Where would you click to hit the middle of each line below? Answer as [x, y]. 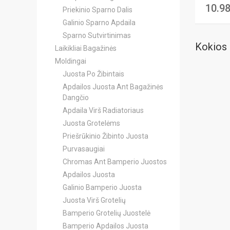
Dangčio [76, 98]
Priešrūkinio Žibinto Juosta [106, 136]
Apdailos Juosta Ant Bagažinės [113, 87]
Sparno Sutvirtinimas [97, 35]
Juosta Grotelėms [91, 123]
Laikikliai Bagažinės [86, 48]
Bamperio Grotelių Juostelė [107, 213]
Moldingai [71, 61]
